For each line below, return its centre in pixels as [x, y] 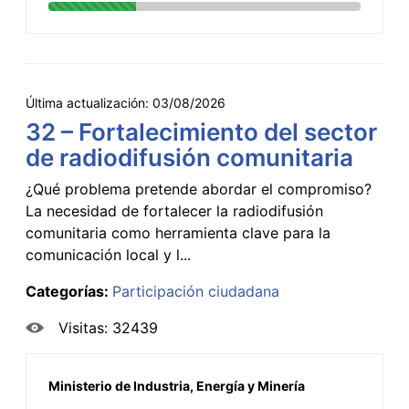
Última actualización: [89, 102]
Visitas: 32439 [108, 327]
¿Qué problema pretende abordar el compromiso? [199, 189]
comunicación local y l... [108, 254]
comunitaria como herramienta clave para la [178, 232]
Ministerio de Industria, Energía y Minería [177, 385]
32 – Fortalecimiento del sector [201, 131]
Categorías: [69, 291]
